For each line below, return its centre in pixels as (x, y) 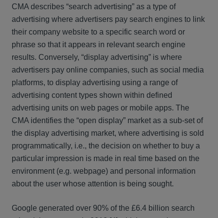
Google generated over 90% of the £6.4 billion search (103, 208)
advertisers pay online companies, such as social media (108, 70)
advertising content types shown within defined (92, 95)
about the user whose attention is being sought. (93, 184)
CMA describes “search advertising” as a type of (94, 7)
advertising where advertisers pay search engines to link (108, 19)
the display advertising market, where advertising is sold (108, 133)
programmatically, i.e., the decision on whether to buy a (106, 146)
